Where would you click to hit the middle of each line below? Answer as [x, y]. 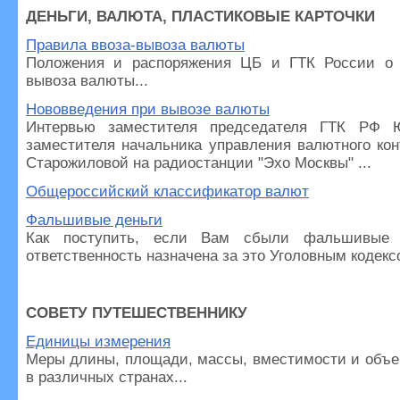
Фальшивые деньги [94, 220]
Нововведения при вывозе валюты [148, 109]
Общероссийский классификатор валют [167, 192]
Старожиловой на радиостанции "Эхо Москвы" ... [199, 163]
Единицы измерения [98, 342]
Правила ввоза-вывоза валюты [135, 45]
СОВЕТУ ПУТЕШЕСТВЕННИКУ [137, 313]
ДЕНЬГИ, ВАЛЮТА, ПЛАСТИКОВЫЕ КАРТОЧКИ [200, 17]
